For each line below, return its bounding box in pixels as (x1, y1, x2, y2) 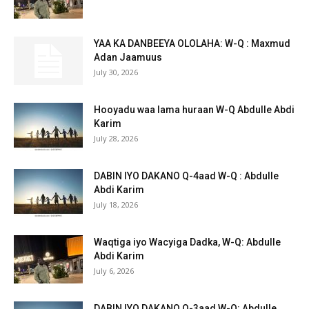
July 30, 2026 (94, 67, 138, 78)
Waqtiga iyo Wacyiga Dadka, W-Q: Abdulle (94, 237, 281, 248)
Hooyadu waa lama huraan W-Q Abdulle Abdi (94, 104, 295, 116)
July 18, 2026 (94, 199, 138, 210)
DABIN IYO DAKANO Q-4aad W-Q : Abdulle (94, 170, 279, 182)
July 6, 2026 (94, 266, 134, 277)
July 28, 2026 (94, 133, 138, 144)
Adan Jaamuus (94, 52, 162, 63)
